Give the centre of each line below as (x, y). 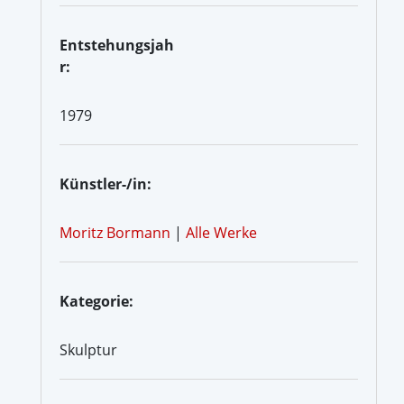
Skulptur (88, 349)
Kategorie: (96, 301)
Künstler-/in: (106, 184)
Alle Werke (221, 232)
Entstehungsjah (117, 45)
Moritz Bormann (115, 232)
